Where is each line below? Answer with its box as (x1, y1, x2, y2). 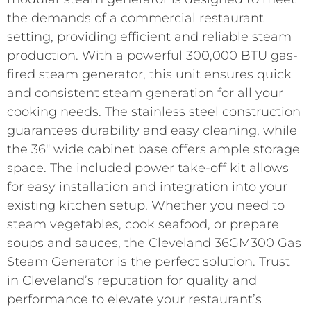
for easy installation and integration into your (7, 178, 287, 194)
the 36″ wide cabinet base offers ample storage (7, 141, 300, 157)
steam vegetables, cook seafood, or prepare (7, 216, 279, 232)
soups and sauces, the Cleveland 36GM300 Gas (7, 235, 301, 251)
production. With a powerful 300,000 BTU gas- (7, 47, 298, 63)
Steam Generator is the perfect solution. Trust (7, 253, 290, 269)
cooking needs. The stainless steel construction (7, 103, 301, 119)
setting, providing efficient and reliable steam (7, 28, 292, 44)
